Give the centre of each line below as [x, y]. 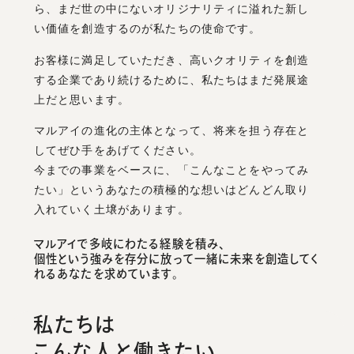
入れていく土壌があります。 [111, 209]
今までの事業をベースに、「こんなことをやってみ [171, 169]
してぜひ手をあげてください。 [117, 150]
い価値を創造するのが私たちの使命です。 [147, 29]
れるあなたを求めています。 [106, 274]
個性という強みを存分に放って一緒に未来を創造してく [177, 259]
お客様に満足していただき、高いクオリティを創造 [171, 60]
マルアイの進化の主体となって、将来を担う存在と [171, 130]
